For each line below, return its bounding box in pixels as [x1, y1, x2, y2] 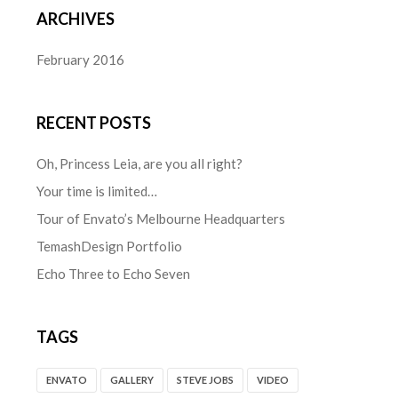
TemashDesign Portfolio [36, 238, 183, 255]
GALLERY [110, 374, 155, 386]
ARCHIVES [36, 9, 115, 29]
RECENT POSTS [36, 113, 152, 133]
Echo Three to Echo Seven [36, 266, 191, 283]
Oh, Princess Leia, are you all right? [36, 155, 243, 172]
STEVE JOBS [177, 374, 235, 386]
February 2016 [36, 52, 125, 68]
